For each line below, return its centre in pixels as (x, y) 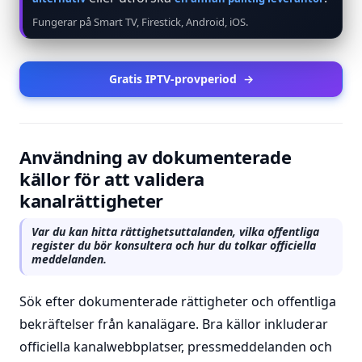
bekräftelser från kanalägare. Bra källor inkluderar (174, 324)
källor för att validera (112, 179)
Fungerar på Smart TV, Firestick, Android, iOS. (140, 22)
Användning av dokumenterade (156, 157)
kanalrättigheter (91, 200)
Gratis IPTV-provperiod (173, 79)
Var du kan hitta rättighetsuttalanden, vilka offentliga (175, 232)
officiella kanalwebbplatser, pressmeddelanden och (176, 347)
